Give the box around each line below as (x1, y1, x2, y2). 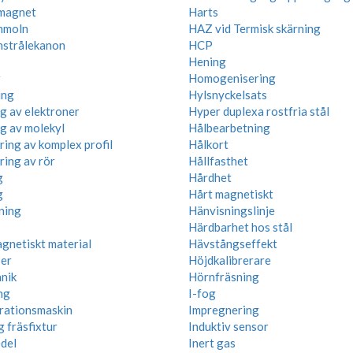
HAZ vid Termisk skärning (188, 21, 321, 35)
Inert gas (188, 336, 236, 350)
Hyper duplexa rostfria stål (188, 104, 329, 118)
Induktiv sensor (188, 319, 269, 333)
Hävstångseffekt (188, 236, 277, 251)
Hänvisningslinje (188, 203, 275, 217)
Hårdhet (188, 170, 232, 184)
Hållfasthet (188, 154, 248, 168)
